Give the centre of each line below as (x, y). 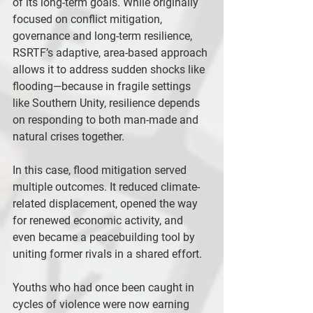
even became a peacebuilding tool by (105, 237)
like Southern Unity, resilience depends (108, 103)
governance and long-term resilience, (104, 36)
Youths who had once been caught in (105, 287)
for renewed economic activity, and (99, 220)
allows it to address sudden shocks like (110, 70)
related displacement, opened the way (107, 204)
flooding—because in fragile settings (103, 86)
